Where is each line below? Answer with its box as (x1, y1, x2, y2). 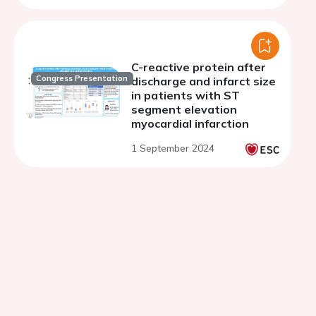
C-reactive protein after (131, 60, 266, 74)
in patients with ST (131, 88, 240, 102)
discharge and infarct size (131, 74, 276, 88)
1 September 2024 (131, 142, 214, 154)
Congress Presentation (36, 73, 128, 84)
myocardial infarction (131, 116, 249, 130)
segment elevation (131, 102, 237, 116)
